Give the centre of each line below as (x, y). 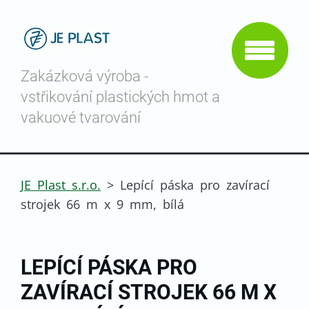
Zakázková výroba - (84, 76)
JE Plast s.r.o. (61, 185)
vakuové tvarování (81, 118)
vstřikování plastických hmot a (120, 97)
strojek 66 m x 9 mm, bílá (102, 204)
